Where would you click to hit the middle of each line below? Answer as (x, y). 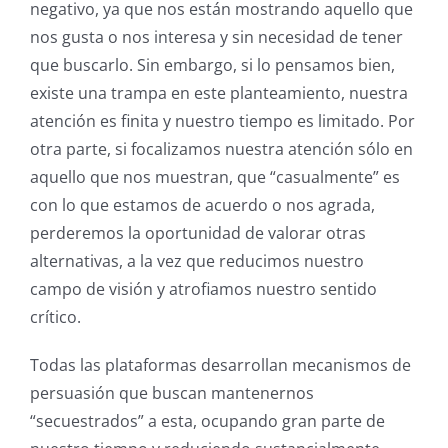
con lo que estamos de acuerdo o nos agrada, (202, 205)
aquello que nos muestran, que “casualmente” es (214, 177)
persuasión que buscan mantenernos (171, 393)
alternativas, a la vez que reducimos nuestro (196, 261)
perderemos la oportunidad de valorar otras (197, 233)
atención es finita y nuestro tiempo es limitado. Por (222, 121)
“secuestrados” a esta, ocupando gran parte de (207, 421)
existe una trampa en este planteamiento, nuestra (218, 93)
